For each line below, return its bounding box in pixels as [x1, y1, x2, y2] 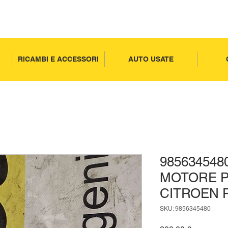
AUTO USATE [128, 55, 174, 63]
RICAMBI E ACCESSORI [17, 55, 99, 63]
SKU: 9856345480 [160, 205, 211, 212]
